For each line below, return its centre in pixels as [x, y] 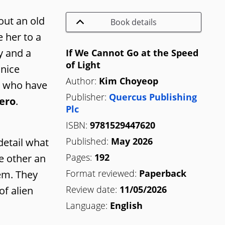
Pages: [79, 157]
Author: [81, 81]
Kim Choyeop [129, 81]
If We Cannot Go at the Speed [132, 52]
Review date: [91, 189]
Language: [87, 205]
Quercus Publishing [153, 97]
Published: [87, 141]
